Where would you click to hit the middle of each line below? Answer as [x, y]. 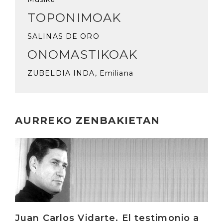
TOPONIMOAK [74, 18]
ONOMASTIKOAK [83, 55]
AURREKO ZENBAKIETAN [88, 121]
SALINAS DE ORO [63, 37]
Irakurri [31, 144]
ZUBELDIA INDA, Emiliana [80, 73]
